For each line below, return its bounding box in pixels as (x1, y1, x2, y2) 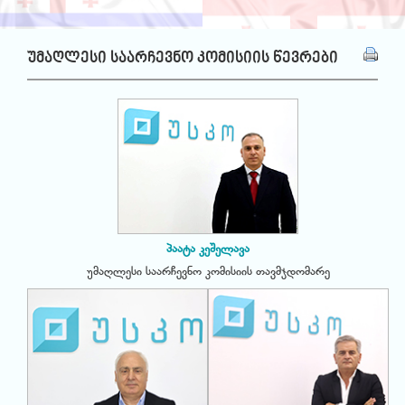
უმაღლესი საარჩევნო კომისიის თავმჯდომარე (86, 266, 330, 279)
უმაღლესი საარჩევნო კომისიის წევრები (27, 49, 338, 68)
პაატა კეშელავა (166, 243, 250, 257)
